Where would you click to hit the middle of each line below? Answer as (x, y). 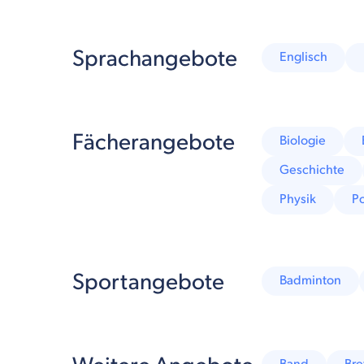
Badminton (311, 280)
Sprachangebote (155, 58)
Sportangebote (148, 282)
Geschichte (312, 170)
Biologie (303, 141)
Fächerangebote (154, 142)
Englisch (304, 57)
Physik (298, 199)
